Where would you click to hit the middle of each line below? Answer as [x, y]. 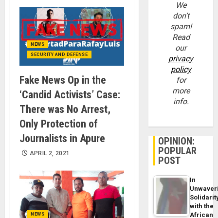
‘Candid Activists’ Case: [70, 94]
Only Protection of [59, 124]
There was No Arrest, [65, 109]
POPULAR [178, 151]
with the [202, 206]
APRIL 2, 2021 [50, 153]
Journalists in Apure [62, 138]
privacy [181, 59]
